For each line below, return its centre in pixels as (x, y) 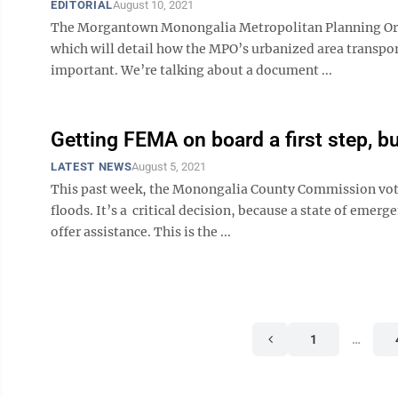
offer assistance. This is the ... (141, 232)
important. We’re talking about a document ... (191, 70)
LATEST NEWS (92, 167)
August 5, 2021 (169, 167)
